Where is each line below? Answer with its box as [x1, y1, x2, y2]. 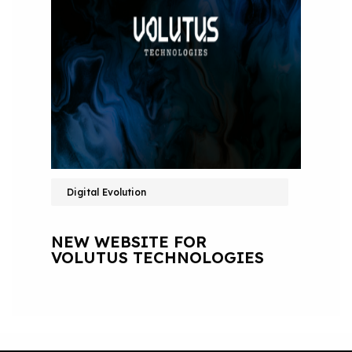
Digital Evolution [66, 186, 146, 199]
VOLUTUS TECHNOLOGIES [50, 247, 264, 268]
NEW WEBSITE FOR [50, 232, 207, 252]
